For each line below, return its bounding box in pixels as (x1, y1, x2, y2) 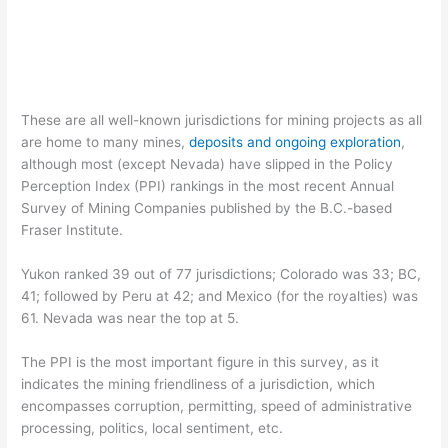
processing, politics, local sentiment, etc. (21, 419, 284, 436)
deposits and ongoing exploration (189, 134, 402, 151)
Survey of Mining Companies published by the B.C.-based (21, 200, 393, 217)
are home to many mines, (21, 134, 190, 151)
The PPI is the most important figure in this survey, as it (21, 353, 380, 370)
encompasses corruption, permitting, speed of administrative (21, 397, 413, 414)
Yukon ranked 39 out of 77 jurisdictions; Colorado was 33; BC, (21, 266, 422, 283)
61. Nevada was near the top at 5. (21, 310, 240, 327)
